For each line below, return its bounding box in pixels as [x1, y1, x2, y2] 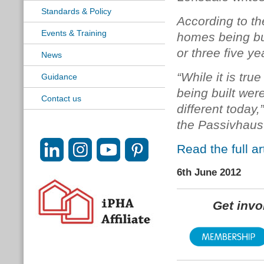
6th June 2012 [177, 167, 241, 178]
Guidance [41, 72, 77, 81]
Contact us [41, 94, 81, 103]
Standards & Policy [41, 6, 111, 16]
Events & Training [41, 28, 107, 38]
